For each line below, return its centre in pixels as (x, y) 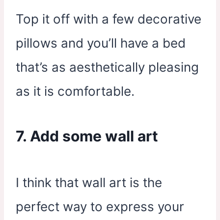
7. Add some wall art (87, 136)
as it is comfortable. (75, 91)
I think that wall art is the (89, 182)
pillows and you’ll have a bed (101, 43)
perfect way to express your (100, 206)
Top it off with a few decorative (109, 19)
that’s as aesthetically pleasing (107, 67)
